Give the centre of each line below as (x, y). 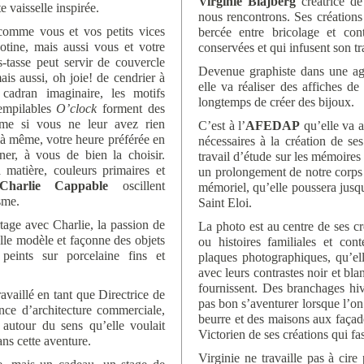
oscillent (137, 186)
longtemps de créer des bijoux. (276, 102)
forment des (131, 108)
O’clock (77, 108)
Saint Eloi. (225, 203)
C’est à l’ (222, 126)
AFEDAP (273, 126)
